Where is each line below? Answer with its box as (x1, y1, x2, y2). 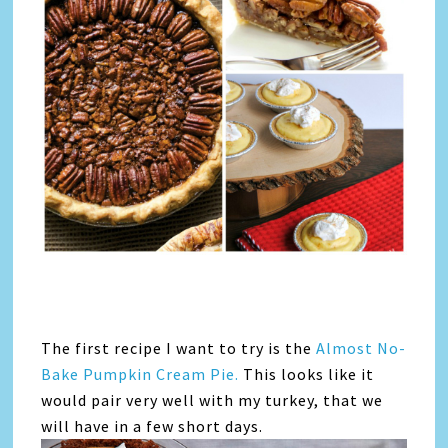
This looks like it (239, 363, 375, 384)
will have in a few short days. (41, 415, 268, 436)
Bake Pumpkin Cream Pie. (41, 363, 240, 384)
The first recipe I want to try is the (41, 337, 317, 358)
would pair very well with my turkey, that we (41, 389, 384, 410)
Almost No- (316, 337, 407, 358)
